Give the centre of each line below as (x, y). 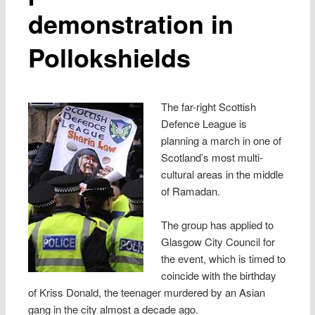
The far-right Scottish (208, 106)
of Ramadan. (190, 191)
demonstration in (131, 23)
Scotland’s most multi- (212, 157)
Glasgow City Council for (218, 242)
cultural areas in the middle (222, 174)
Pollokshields (110, 57)
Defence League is (204, 123)
